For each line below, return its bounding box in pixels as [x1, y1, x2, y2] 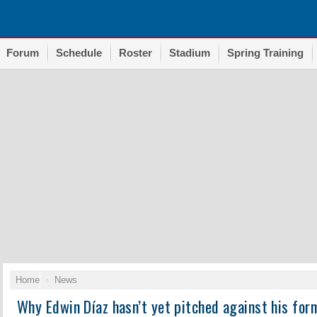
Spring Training [226, 47, 304, 59]
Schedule [55, 47, 102, 59]
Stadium [168, 47, 210, 59]
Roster [118, 47, 152, 59]
